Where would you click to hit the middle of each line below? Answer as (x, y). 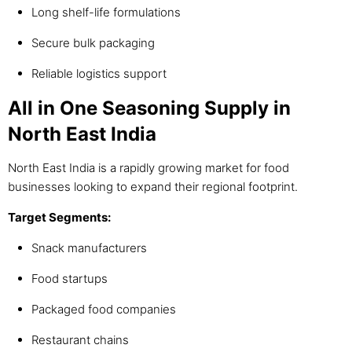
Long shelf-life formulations (106, 13)
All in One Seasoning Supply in (149, 108)
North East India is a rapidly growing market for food (148, 168)
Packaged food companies (104, 310)
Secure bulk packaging (93, 43)
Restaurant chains (80, 340)
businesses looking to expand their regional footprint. (153, 187)
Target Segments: (59, 218)
